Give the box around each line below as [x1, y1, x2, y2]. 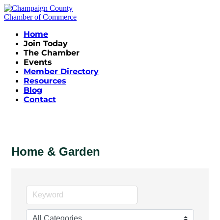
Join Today [24, 39, 68, 48]
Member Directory [24, 67, 99, 76]
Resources [24, 76, 66, 85]
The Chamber [24, 48, 80, 57]
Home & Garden [11, 144, 100, 158]
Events [24, 57, 52, 67]
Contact [24, 95, 56, 104]
